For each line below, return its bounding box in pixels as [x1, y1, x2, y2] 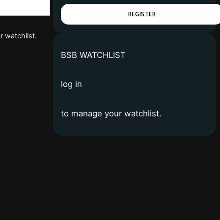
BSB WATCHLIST [61, 50, 126, 60]
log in [61, 79, 82, 89]
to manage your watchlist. [61, 108, 162, 118]
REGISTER [128, 9, 156, 18]
